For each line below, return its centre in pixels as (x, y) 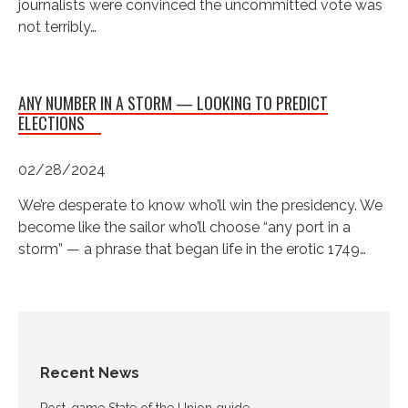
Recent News (90, 372)
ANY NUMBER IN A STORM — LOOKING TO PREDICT (173, 102)
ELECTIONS (51, 122)
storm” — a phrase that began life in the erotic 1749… (192, 249)
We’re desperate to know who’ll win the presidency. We (200, 205)
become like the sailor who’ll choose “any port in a (184, 227)
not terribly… (57, 26)
